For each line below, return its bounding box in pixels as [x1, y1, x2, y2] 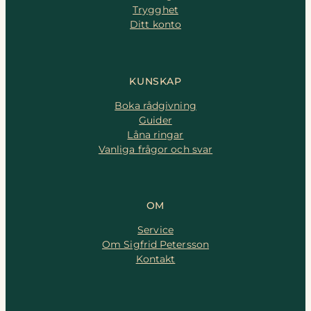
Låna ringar [127, 128, 184, 141]
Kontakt [135, 253, 176, 266]
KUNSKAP [129, 74, 182, 87]
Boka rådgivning [115, 99, 196, 112]
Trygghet [133, 3, 178, 17]
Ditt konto [130, 18, 181, 31]
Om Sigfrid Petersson [102, 238, 209, 251]
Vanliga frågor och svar [98, 142, 213, 155]
